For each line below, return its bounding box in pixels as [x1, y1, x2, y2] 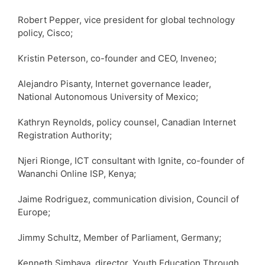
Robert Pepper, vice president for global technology [18, 14, 235, 25]
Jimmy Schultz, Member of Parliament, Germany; [18, 231, 221, 243]
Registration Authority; [18, 129, 112, 141]
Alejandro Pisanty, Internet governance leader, [18, 77, 211, 89]
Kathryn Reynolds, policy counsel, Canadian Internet [18, 116, 236, 128]
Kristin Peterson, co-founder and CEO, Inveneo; [18, 52, 216, 64]
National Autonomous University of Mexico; [18, 91, 198, 102]
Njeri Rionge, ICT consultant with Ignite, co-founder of [18, 154, 244, 166]
